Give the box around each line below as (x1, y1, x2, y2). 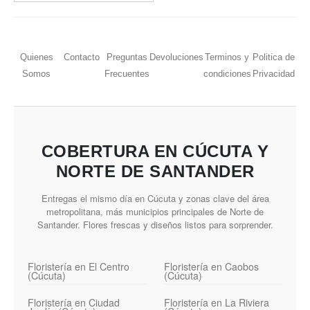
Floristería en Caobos (163, 259, 259, 273)
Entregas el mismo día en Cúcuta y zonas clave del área (41, 191, 269, 205)
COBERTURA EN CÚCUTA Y (41, 141, 269, 161)
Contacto (63, 52, 100, 63)
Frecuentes (104, 69, 149, 80)
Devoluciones (149, 52, 203, 63)
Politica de (252, 52, 295, 63)
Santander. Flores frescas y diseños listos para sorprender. (37, 217, 273, 231)
